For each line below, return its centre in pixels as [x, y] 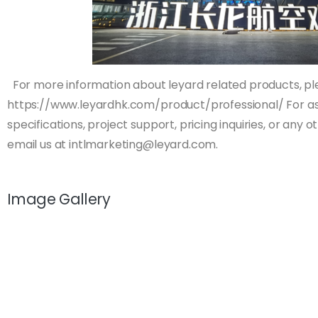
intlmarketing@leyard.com [143, 144]
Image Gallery [59, 199]
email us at [38, 144]
